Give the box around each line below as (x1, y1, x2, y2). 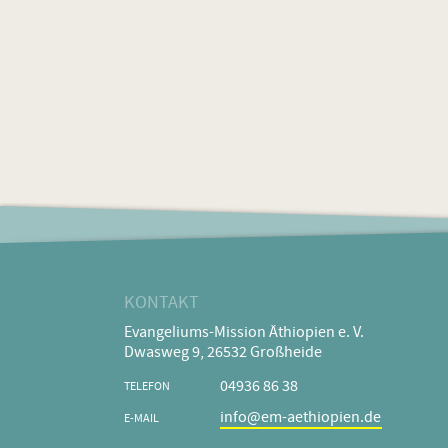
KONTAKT (123, 294, 199, 312)
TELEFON (123, 381, 170, 394)
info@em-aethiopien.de (220, 409, 382, 426)
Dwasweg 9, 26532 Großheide (123, 345, 322, 362)
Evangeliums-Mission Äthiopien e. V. (123, 325, 364, 342)
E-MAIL (123, 413, 159, 426)
